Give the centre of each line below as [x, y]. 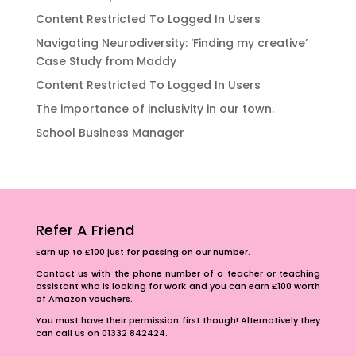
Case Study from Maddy [106, 61]
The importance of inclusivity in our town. [155, 109]
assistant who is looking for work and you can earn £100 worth [178, 286]
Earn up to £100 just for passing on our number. [143, 252]
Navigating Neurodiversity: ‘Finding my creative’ [171, 43]
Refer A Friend [85, 230]
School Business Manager [110, 133]
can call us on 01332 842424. [101, 333]
